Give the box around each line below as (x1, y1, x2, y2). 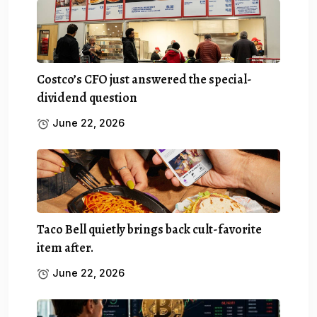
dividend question (37, 88, 137, 106)
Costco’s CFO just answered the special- (37, 70, 252, 88)
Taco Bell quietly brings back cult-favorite (37, 220, 262, 238)
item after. (37, 238, 93, 256)
